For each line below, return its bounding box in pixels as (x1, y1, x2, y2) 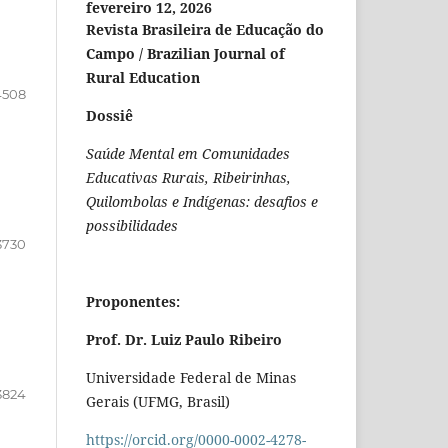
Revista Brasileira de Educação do (86, 20, 324, 40)
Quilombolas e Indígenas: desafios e (86, 192, 318, 212)
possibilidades (86, 216, 178, 236)
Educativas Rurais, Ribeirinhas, (86, 168, 291, 188)
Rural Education (86, 68, 200, 88)
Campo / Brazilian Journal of (86, 44, 285, 64)
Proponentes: (86, 292, 180, 312)
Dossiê (86, 106, 133, 126)
